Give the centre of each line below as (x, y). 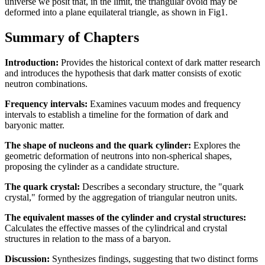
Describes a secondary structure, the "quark (162, 186)
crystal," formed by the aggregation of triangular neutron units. (121, 197)
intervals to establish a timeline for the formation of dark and (117, 114)
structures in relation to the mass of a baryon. (88, 238)
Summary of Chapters (72, 38)
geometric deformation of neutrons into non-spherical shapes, (118, 156)
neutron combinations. (46, 83)
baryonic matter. (35, 125)
